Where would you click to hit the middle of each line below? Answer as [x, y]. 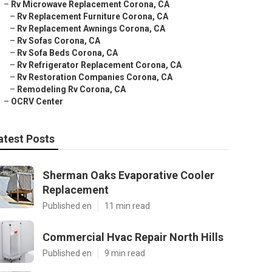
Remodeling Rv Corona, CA [71, 89]
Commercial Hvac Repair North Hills [133, 237]
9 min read [125, 253]
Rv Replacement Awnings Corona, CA [91, 29]
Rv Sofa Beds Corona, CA [67, 53]
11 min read [127, 206]
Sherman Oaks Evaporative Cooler [128, 175]
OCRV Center [37, 101]
